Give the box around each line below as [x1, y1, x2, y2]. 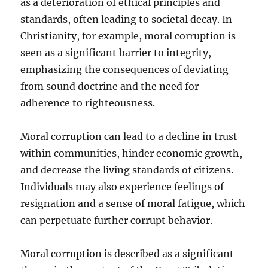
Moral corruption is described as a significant [20, 247, 234, 260]
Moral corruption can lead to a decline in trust [20, 130, 238, 142]
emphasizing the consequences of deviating [20, 63, 229, 75]
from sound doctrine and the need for [20, 80, 199, 92]
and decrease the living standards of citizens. [20, 163, 234, 176]
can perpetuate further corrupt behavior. [20, 214, 213, 226]
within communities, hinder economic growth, [20, 147, 243, 159]
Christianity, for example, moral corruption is [20, 29, 236, 42]
